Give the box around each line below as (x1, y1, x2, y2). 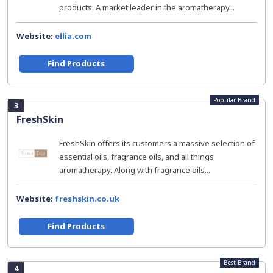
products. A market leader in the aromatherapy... (59, 2, 235, 13)
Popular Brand (213, 96, 255, 104)
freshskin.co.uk (55, 193, 119, 204)
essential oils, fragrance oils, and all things (59, 151, 214, 162)
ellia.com (55, 30, 91, 41)
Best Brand (224, 258, 255, 267)
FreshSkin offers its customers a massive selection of (59, 138, 255, 149)
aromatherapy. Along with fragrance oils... (59, 165, 210, 175)
